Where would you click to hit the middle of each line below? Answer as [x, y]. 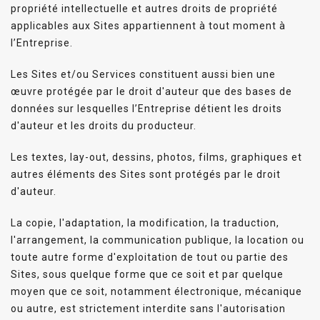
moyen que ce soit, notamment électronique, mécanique [156, 291]
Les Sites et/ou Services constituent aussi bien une [143, 74]
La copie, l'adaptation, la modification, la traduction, [145, 222]
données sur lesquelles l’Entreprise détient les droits [146, 108]
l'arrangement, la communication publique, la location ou [157, 240]
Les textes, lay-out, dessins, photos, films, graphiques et [156, 157]
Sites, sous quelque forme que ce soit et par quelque [147, 274]
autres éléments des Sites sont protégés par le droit [146, 174]
